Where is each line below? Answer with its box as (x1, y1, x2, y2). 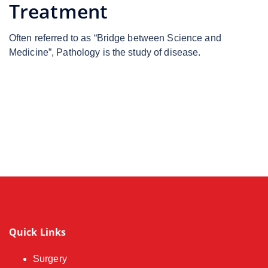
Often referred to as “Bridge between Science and (9, 32, 221, 43)
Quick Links (9, 225, 66, 239)
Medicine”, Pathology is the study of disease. (9, 47, 201, 57)
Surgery (33, 254, 67, 264)
